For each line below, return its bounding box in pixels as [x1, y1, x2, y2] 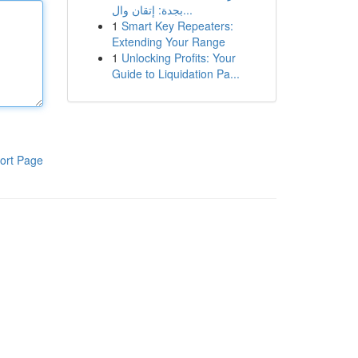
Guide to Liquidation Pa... [111, 66, 240, 82]
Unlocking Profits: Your [121, 50, 236, 66]
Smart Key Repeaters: [121, 18, 233, 34]
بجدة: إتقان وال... [182, 2, 193, 18]
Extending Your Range [111, 34, 225, 50]
